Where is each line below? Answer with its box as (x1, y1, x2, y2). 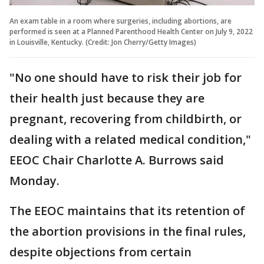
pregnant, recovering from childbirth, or (9, 110, 242, 127)
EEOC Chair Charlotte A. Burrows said (9, 151, 224, 168)
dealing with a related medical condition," (9, 131, 251, 147)
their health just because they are (9, 90, 204, 106)
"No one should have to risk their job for (9, 69, 242, 85)
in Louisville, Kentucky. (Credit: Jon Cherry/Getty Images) (9, 37, 196, 47)
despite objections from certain (9, 243, 192, 260)
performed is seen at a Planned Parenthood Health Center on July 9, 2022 (9, 26, 253, 37)
